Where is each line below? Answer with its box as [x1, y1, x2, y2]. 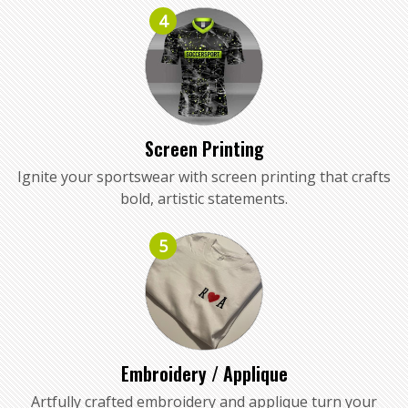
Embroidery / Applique [120, 359, 288, 387]
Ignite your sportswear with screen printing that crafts [17, 166, 391, 187]
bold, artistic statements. [120, 188, 288, 209]
